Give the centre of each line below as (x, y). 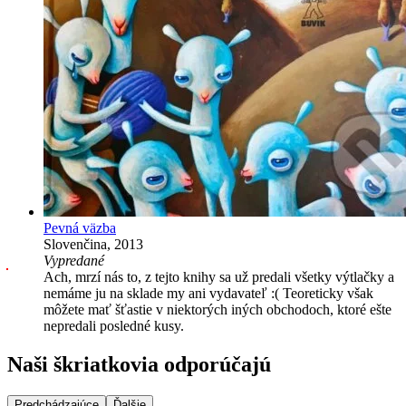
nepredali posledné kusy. (114, 325)
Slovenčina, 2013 (93, 244)
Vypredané (74, 260)
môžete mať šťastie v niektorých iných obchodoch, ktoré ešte (217, 309)
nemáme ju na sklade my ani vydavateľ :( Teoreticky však (208, 293)
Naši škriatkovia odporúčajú (139, 364)
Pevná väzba (80, 227)
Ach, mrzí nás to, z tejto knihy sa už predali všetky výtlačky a (219, 276)
